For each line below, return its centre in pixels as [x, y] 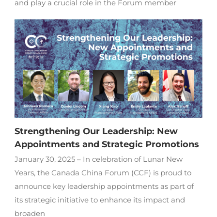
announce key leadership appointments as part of [104, 186]
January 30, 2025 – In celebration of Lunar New [98, 159]
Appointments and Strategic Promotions [107, 145]
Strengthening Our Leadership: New [96, 132]
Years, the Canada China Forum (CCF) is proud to [103, 173]
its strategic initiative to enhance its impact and [100, 200]
